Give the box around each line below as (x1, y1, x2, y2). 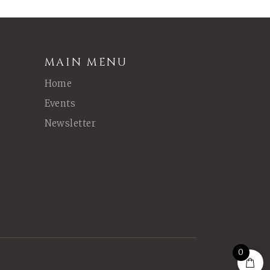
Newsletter (44, 118, 96, 129)
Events (44, 98, 76, 109)
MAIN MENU (44, 55, 128, 70)
